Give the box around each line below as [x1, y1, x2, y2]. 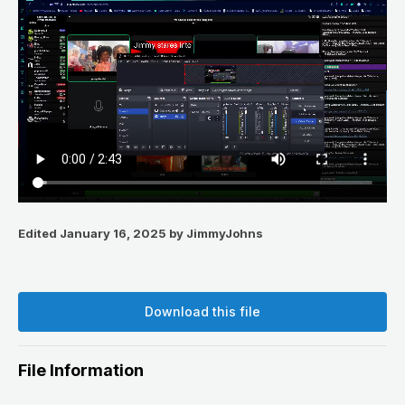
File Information [18, 361, 144, 381]
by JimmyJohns [166, 226, 263, 241]
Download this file [145, 304, 260, 320]
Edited [18, 226, 60, 241]
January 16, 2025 [60, 226, 166, 241]
